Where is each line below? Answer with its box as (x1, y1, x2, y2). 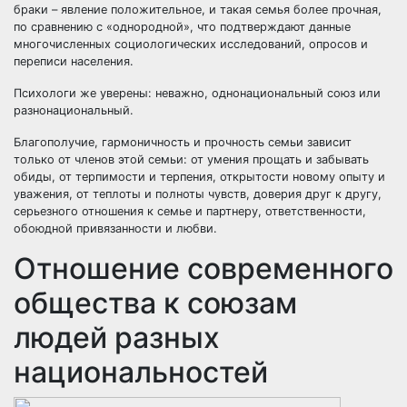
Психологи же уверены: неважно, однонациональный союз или (14, 86, 381, 100)
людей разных (14, 320, 220, 355)
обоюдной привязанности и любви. (14, 222, 217, 235)
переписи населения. (14, 55, 134, 68)
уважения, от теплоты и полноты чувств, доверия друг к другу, (14, 187, 382, 201)
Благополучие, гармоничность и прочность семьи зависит (14, 135, 352, 149)
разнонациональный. (14, 104, 134, 117)
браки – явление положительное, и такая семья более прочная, (14, 3, 382, 16)
